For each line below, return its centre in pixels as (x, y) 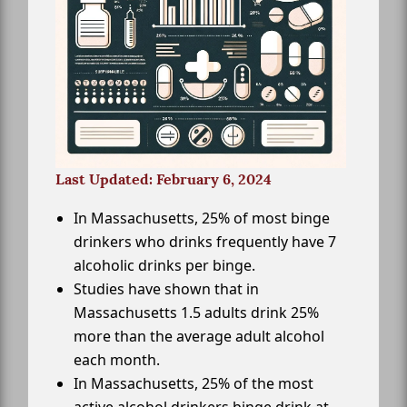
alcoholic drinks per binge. (164, 266)
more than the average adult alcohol (199, 337)
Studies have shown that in (166, 289)
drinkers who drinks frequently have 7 (205, 242)
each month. (117, 360)
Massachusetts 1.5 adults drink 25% (196, 313)
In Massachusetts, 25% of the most (194, 384)
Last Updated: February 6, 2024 (164, 180)
